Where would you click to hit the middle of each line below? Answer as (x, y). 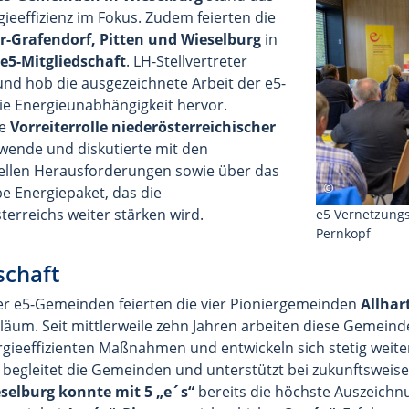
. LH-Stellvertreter (187, 61)
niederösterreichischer (194, 127)
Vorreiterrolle (59, 127)
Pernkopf (343, 234)
